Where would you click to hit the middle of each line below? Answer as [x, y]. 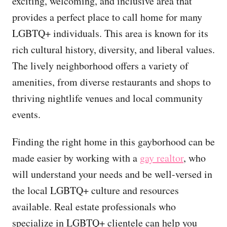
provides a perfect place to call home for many [107, 17]
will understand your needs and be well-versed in [112, 174]
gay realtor [162, 158]
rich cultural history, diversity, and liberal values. [113, 49]
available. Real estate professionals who [94, 206]
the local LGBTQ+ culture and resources [96, 190]
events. [26, 114]
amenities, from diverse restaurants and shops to [111, 82]
